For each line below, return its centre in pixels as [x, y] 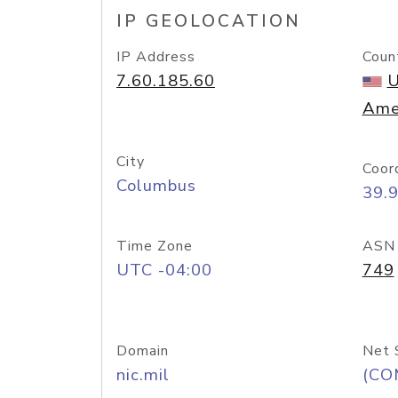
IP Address [156, 57]
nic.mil [143, 375]
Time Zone [155, 246]
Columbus [156, 186]
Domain [143, 351]
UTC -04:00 [164, 270]
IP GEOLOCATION [209, 21]
